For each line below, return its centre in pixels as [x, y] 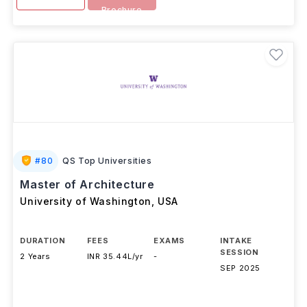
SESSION [240, 252]
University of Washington [86, 201]
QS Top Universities [107, 161]
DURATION [43, 241]
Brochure [122, 10]
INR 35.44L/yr [115, 256]
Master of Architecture [87, 184]
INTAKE [236, 241]
